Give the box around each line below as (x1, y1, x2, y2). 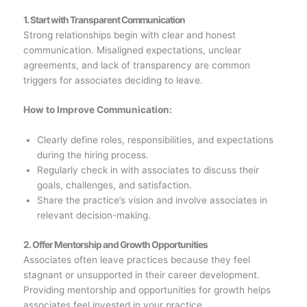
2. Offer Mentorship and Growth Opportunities (23, 238, 208, 250)
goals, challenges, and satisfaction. (37, 180, 193, 191)
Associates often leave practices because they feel (23, 254, 250, 265)
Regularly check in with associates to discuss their (37, 164, 260, 176)
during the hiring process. (37, 149, 149, 161)
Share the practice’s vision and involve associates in (37, 195, 268, 206)
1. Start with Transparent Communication (23, 14, 185, 25)
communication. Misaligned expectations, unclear (23, 44, 241, 56)
